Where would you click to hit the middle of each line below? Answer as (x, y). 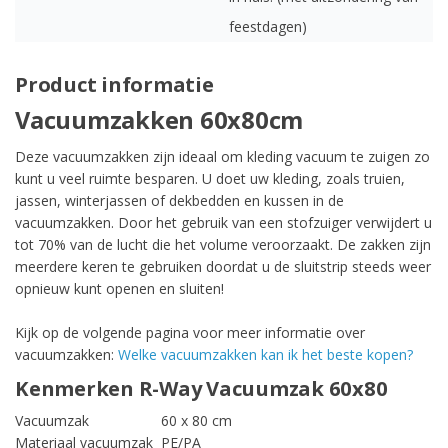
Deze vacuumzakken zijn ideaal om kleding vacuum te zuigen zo (222, 156)
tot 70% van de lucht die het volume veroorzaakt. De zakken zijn (223, 244)
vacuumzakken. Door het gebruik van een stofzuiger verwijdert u (223, 222)
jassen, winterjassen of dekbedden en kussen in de (179, 200)
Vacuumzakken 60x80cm (159, 120)
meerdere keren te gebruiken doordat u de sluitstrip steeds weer (223, 266)
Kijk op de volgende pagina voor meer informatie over (190, 332)
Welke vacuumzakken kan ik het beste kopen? (265, 354)
